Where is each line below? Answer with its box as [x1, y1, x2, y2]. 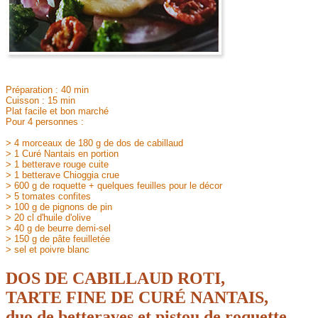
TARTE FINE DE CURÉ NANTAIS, [6, 287, 268, 307]
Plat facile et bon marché [6, 106, 109, 116]
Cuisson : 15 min [6, 95, 75, 106]
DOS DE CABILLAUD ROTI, [6, 268, 225, 287]
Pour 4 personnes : [6, 116, 84, 127]
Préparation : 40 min [6, 84, 89, 95]
